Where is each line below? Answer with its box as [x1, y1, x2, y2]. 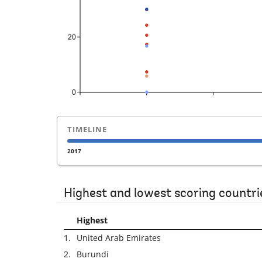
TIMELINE [67, 124, 107, 135]
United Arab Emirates [77, 232, 161, 244]
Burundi [77, 249, 109, 260]
